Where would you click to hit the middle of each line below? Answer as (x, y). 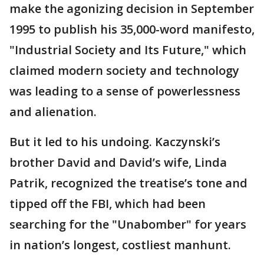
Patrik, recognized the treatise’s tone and (128, 183)
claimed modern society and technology (124, 70)
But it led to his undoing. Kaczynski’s (115, 141)
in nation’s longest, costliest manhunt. (120, 245)
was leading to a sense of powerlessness (125, 91)
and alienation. (53, 111)
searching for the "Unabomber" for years (128, 224)
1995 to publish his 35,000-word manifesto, (132, 29)
